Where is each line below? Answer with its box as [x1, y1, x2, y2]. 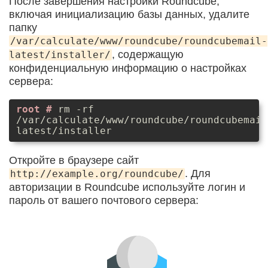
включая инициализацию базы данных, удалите [9, 8, 249, 20]
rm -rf [58, 103, 94, 115]
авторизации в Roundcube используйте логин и [9, 181, 245, 193]
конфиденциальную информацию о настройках [9, 62, 246, 74]
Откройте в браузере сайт [9, 154, 139, 166]
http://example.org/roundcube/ [10, 167, 184, 179]
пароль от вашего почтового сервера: [9, 194, 199, 206]
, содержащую [112, 48, 184, 60]
